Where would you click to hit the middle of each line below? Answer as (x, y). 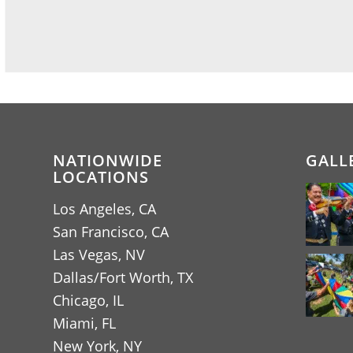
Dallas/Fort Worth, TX (123, 277)
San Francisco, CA (111, 231)
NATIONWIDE (108, 161)
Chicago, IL (88, 300)
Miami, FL (84, 323)
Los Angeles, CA (104, 208)
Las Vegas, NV (99, 254)
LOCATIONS (101, 177)
